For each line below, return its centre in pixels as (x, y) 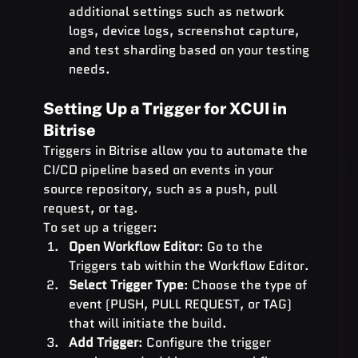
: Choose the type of (247, 284)
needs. (89, 69)
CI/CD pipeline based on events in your (159, 169)
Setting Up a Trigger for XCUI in (166, 108)
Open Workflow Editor (133, 246)
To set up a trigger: (100, 227)
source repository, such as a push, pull (161, 189)
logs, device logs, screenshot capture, (185, 30)
